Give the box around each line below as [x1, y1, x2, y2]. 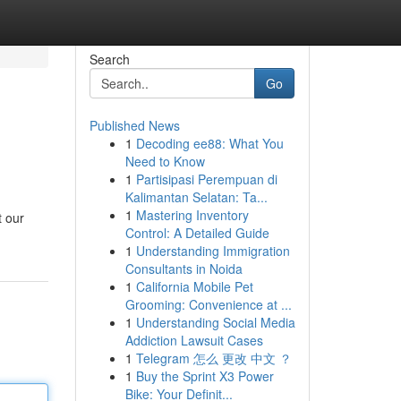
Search [89, 50, 130, 68]
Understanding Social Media [135, 313, 295, 331]
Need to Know [124, 152, 205, 170]
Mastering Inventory [135, 206, 249, 224]
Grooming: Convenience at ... [124, 295, 292, 313]
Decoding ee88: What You [135, 134, 284, 152]
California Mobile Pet [135, 277, 253, 295]
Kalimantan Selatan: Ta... [124, 188, 268, 206]
